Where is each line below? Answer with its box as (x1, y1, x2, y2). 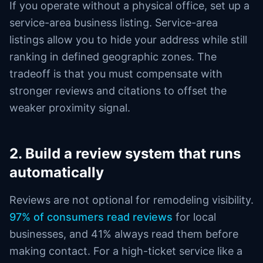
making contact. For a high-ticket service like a (9, 245, 242, 257)
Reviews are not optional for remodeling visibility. (9, 194, 254, 206)
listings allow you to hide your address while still (9, 33, 247, 46)
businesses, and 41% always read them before (9, 228, 238, 240)
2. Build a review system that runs (9, 145, 241, 162)
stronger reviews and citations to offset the (9, 85, 227, 97)
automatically (9, 164, 104, 181)
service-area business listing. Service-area (9, 16, 218, 29)
